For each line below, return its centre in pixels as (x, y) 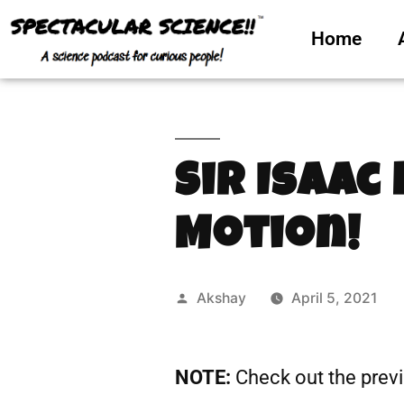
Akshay (222, 298)
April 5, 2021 (335, 298)
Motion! (269, 239)
